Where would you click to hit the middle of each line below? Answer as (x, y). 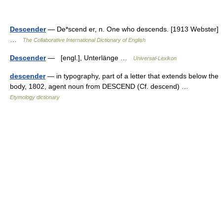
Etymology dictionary (35, 97)
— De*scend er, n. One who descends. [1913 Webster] (132, 29)
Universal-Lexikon (155, 58)
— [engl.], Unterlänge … (90, 58)
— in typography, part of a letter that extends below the (132, 76)
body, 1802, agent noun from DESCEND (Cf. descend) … (101, 86)
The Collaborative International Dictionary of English (84, 40)
